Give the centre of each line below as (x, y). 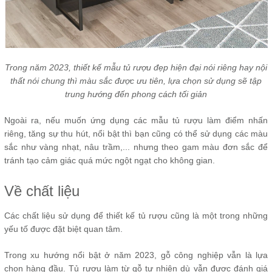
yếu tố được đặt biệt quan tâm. (63, 229)
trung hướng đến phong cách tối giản (136, 94)
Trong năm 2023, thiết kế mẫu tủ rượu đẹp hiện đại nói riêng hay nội (136, 67)
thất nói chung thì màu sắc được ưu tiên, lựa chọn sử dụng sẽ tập (136, 80)
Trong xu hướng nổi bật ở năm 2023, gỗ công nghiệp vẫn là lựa (136, 255)
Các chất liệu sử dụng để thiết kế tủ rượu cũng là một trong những (136, 215)
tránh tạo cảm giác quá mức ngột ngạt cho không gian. (110, 160)
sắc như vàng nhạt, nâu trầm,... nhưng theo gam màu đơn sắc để (136, 147)
